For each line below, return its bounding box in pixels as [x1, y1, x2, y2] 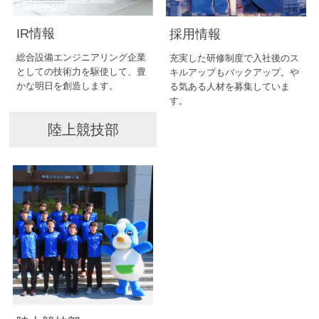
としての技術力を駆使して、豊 [16, 66, 147, 78]
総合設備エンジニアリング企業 [16, 52, 147, 63]
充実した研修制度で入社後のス [169, 52, 300, 63]
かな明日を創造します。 [16, 80, 119, 92]
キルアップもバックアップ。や [169, 66, 300, 78]
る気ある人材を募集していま [169, 80, 291, 92]
